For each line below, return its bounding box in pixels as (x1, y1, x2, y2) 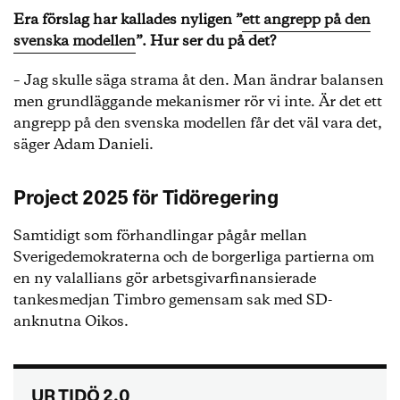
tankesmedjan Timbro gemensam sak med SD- (13, 290, 332, 311)
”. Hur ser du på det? (136, 31, 276, 52)
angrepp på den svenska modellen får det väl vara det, (13, 113, 382, 134)
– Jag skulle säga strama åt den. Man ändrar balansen (13, 71, 384, 91)
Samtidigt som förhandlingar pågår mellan (13, 226, 307, 246)
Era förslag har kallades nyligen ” (13, 10, 242, 30)
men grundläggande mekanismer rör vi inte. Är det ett (13, 92, 382, 112)
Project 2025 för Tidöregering (13, 189, 279, 210)
